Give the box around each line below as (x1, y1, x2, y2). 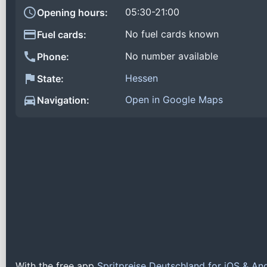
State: (37, 72, 64, 85)
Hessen (125, 72, 158, 84)
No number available (125, 49, 218, 62)
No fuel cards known (125, 28, 219, 41)
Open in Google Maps (125, 94, 223, 106)
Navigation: (37, 94, 89, 107)
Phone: (37, 50, 69, 63)
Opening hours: (37, 7, 108, 19)
